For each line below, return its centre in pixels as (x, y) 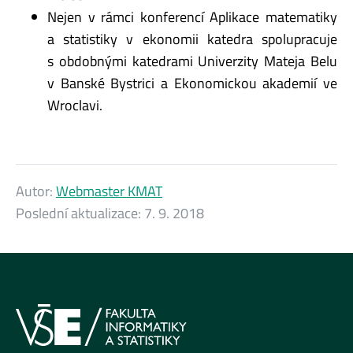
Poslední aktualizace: (80, 213)
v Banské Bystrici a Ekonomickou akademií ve (192, 83)
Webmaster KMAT (109, 191)
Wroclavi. (75, 105)
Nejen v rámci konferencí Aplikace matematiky (192, 17)
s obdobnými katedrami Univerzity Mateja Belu (192, 61)
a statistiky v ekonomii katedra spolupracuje (192, 39)
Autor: (36, 191)
